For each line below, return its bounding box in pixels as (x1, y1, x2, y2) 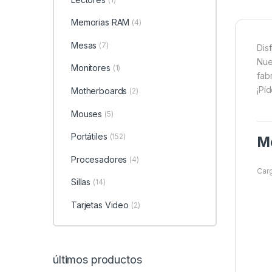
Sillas (70, 177, 91, 188)
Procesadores (70, 154, 127, 165)
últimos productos (53, 253, 142, 267)
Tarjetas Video (70, 199, 129, 210)
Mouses (70, 108, 103, 119)
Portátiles (70, 131, 107, 142)
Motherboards (70, 85, 127, 96)
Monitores (70, 63, 110, 73)
